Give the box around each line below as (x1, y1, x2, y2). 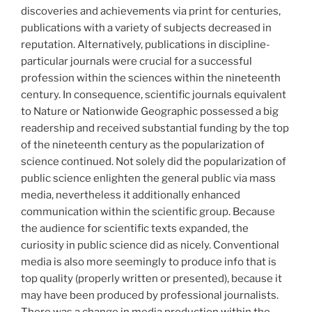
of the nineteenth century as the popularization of (21, 138, 265, 151)
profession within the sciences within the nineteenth (21, 71, 281, 84)
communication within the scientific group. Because (21, 205, 275, 218)
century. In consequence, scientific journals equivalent (21, 88, 286, 101)
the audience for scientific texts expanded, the (21, 221, 249, 235)
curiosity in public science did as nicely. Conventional (21, 238, 279, 251)
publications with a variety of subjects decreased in (21, 21, 272, 34)
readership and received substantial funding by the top (21, 121, 289, 134)
